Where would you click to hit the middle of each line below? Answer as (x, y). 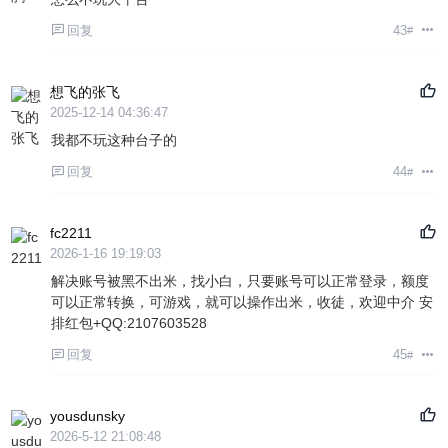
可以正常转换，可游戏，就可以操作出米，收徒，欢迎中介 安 (242, 302)
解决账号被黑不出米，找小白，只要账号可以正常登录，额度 (240, 281)
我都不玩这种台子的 (114, 139)
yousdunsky (88, 415)
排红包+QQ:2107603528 (129, 323)
